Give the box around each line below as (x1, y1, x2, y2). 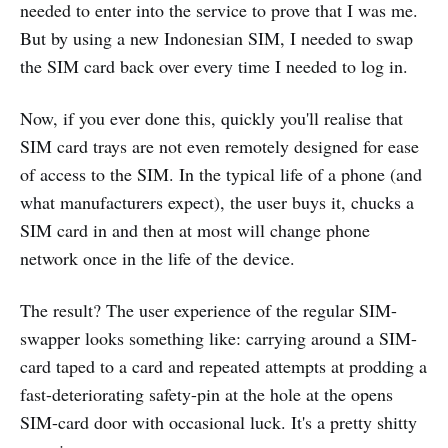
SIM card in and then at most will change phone (20, 218, 370, 243)
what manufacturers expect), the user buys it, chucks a (20, 190, 414, 215)
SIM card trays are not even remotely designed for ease (20, 134, 419, 159)
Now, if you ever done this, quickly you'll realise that (20, 106, 403, 131)
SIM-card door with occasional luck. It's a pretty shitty (20, 410, 417, 435)
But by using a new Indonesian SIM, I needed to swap (20, 26, 413, 51)
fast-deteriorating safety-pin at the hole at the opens (20, 382, 393, 407)
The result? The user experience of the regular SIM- (20, 298, 397, 323)
